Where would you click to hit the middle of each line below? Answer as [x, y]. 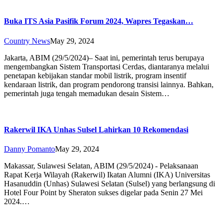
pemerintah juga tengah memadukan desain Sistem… [87, 93]
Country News [27, 41]
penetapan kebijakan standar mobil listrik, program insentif [95, 75]
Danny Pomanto [29, 149]
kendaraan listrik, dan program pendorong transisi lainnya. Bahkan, [109, 84]
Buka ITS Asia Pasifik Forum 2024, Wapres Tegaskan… [99, 21]
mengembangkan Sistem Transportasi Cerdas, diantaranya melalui [107, 66]
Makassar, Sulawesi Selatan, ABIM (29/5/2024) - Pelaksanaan [101, 166]
